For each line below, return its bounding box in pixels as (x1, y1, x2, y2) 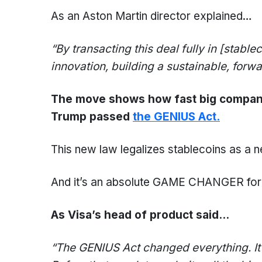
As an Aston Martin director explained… (51, 9, 252, 23)
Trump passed (51, 110, 133, 123)
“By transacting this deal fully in (51, 42, 216, 56)
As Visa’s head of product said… (51, 208, 229, 222)
